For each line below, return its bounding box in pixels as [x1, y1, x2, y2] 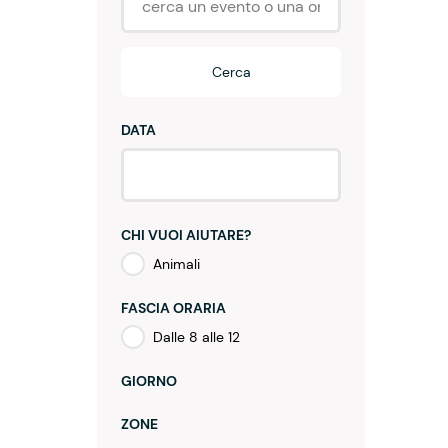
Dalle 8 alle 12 [153, 328, 240, 346]
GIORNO [121, 372, 177, 390]
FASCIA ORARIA [121, 299, 226, 317]
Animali [153, 255, 200, 273]
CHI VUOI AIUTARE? [121, 226, 251, 244]
